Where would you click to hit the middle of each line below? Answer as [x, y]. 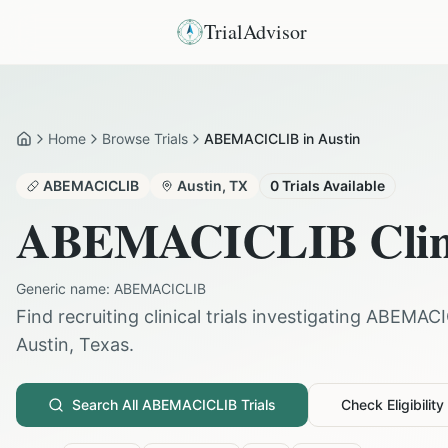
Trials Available [332, 185]
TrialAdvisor [255, 31]
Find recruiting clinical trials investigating [191, 316]
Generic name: [65, 288]
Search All [107, 404]
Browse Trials [145, 138]
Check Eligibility [392, 404]
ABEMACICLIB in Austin [282, 138]
